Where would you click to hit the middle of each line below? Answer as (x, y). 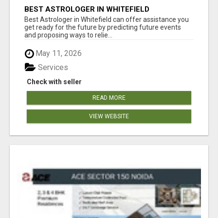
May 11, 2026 (58, 54)
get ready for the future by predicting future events (103, 27)
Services (52, 67)
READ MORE (109, 98)
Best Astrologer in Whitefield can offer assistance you (107, 20)
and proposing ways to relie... (68, 35)
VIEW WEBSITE (109, 116)
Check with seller (54, 82)
